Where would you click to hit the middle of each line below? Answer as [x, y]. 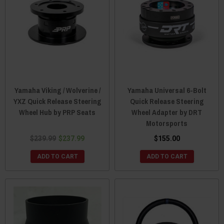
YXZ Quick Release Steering [57, 101]
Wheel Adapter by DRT [167, 112]
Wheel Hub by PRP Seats [57, 112]
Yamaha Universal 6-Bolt [167, 90]
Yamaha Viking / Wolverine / [57, 90]
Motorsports [167, 123]
